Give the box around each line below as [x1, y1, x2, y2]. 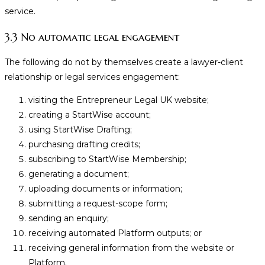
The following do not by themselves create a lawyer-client [5, 57, 243, 68]
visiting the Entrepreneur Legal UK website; [28, 95, 209, 106]
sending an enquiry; [28, 213, 109, 224]
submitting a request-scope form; [28, 198, 167, 209]
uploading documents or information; [28, 183, 182, 195]
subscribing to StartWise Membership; [28, 154, 186, 165]
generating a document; [28, 169, 129, 180]
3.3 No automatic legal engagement [5, 30, 179, 44]
